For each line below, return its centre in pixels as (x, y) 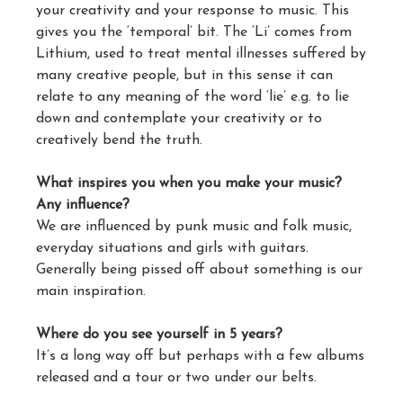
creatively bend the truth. (119, 140)
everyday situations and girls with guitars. (172, 248)
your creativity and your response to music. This (193, 11)
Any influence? (83, 205)
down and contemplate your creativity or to (179, 119)
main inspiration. (91, 291)
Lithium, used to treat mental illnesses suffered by (201, 54)
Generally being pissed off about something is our (199, 270)
